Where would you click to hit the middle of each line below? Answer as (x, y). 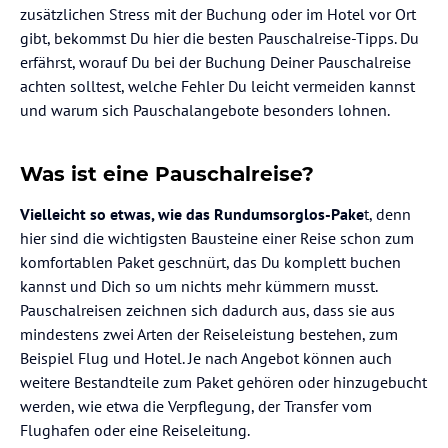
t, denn (387, 213)
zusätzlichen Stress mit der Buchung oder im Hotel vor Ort (218, 13)
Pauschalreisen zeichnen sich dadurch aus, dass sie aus (207, 309)
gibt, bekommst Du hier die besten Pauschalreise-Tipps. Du (219, 37)
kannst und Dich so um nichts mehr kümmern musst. (198, 285)
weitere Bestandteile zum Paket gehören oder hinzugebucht (223, 381)
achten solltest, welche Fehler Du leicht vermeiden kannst (217, 85)
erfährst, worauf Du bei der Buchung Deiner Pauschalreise (215, 61)
